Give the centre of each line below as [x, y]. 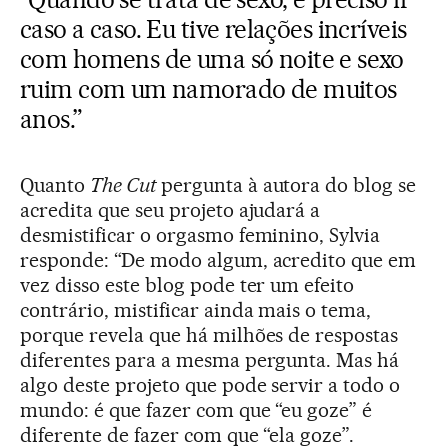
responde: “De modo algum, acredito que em [218, 260]
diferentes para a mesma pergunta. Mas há [210, 360]
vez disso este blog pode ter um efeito [187, 285]
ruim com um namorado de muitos [208, 89]
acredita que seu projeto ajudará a [170, 210]
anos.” [51, 119]
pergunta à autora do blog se [286, 185]
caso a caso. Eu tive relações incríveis [213, 29]
